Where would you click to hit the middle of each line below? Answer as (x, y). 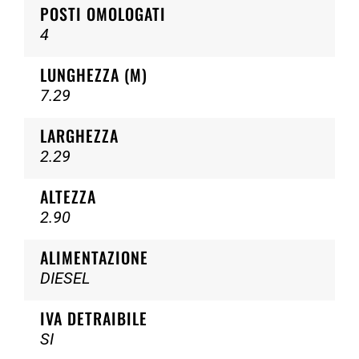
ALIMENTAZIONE (94, 257)
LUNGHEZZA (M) (94, 75)
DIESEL (65, 278)
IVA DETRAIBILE (94, 318)
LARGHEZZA (79, 135)
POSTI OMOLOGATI (103, 14)
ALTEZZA (68, 196)
